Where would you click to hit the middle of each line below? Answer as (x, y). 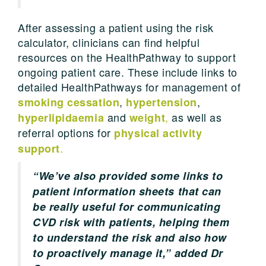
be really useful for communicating (127, 206)
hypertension (161, 102)
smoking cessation (69, 102)
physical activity (158, 133)
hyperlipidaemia (61, 117)
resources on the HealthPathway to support (127, 57)
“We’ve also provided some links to (128, 175)
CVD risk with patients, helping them (131, 222)
